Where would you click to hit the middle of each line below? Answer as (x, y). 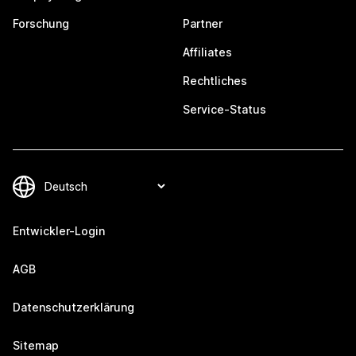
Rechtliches (215, 81)
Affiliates (207, 52)
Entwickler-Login (59, 231)
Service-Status (224, 109)
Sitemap (36, 345)
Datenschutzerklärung (74, 307)
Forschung (41, 23)
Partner (203, 23)
